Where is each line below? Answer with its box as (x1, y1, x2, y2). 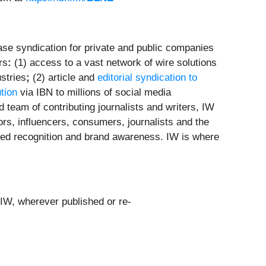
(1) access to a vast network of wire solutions (11, 57, 217, 69)
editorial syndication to (97, 72, 197, 84)
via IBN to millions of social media (17, 87, 171, 99)
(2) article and (30, 72, 97, 84)
